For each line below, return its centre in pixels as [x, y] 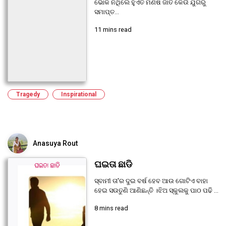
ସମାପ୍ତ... [106, 12]
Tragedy [28, 94]
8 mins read [111, 208]
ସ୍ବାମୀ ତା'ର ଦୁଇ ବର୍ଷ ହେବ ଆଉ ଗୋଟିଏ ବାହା [151, 181]
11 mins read [113, 30]
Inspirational [79, 94]
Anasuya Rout [55, 143]
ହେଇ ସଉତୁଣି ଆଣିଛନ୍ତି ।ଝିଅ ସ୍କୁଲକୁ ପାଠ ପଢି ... [156, 190]
